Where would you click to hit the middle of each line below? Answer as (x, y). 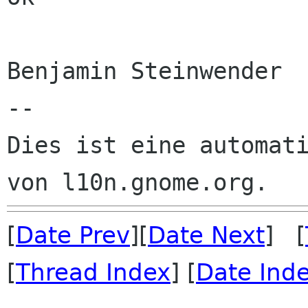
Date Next (206, 235)
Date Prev (73, 235)
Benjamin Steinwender (144, 71)
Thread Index (93, 272)
